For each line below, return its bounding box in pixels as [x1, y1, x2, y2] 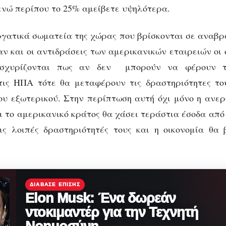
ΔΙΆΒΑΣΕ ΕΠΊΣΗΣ [30, 181, 80, 187]
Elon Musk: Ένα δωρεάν [25, 190, 176, 206]
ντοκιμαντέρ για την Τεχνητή [25, 204, 199, 220]
